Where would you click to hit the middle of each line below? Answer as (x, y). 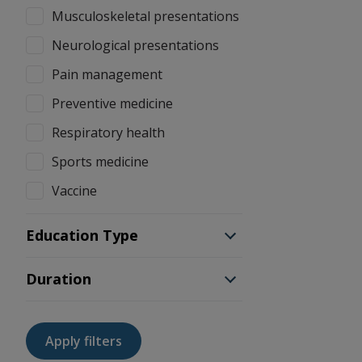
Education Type (82, 235)
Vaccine (74, 191)
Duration (59, 279)
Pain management (107, 74)
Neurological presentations (135, 45)
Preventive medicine (112, 103)
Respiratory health (108, 133)
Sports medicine (100, 162)
